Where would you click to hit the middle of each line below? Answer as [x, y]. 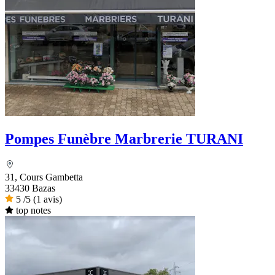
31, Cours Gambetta [44, 177]
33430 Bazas [30, 188]
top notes [33, 211]
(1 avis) [48, 199]
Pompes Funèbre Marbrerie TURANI [124, 139]
